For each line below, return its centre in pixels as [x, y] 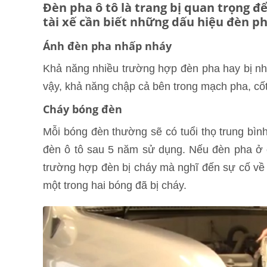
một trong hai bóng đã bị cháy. [115, 185]
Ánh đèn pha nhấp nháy [107, 46]
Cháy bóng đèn [83, 109]
